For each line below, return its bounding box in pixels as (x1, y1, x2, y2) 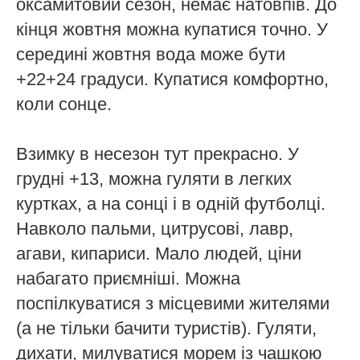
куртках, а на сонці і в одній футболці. (16, 194, 325, 215)
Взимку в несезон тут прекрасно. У (16, 144, 299, 165)
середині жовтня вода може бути (16, 44, 285, 65)
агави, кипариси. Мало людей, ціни (16, 243, 301, 264)
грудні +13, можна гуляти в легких (16, 169, 292, 190)
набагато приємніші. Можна (16, 268, 240, 289)
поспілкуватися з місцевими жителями (16, 293, 329, 314)
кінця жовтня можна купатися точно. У (16, 19, 328, 40)
